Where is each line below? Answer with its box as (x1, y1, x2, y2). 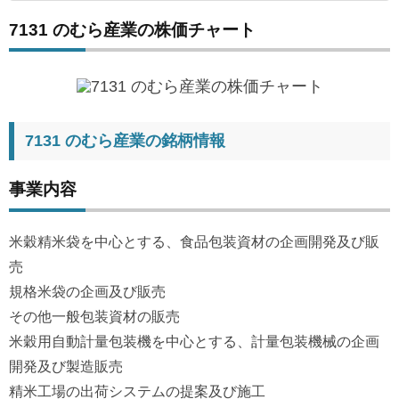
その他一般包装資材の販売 (9, 308, 180, 324)
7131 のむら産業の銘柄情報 (25, 132, 225, 151)
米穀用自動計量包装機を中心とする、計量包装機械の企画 (9, 333, 379, 349)
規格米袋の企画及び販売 (9, 283, 166, 299)
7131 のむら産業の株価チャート (9, 20, 256, 39)
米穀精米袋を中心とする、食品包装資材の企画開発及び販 (9, 233, 379, 249)
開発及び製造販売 (9, 358, 123, 374)
